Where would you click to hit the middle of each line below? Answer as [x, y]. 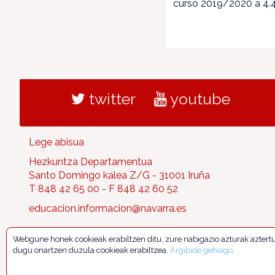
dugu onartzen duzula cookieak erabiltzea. [91, 250]
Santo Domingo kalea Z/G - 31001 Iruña [119, 176]
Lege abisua [56, 142]
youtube [198, 99]
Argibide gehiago [201, 250]
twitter [110, 99]
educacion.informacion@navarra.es [108, 209]
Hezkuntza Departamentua [91, 162]
